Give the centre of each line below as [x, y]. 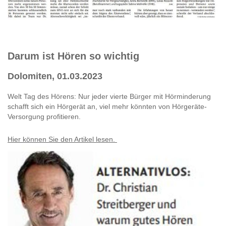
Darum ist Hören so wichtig [73, 56]
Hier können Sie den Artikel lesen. [62, 139]
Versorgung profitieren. [45, 117]
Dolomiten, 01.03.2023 [55, 76]
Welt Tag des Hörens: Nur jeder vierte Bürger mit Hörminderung [109, 97]
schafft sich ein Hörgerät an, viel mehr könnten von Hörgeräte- [107, 107]
